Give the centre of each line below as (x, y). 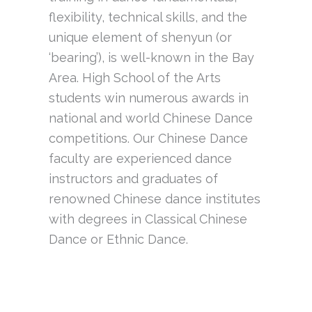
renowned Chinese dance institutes (155, 199)
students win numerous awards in (149, 98)
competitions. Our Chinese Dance (148, 139)
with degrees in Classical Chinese (148, 219)
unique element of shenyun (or (140, 38)
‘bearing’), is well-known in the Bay (151, 58)
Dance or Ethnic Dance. (118, 240)
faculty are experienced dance (140, 159)
